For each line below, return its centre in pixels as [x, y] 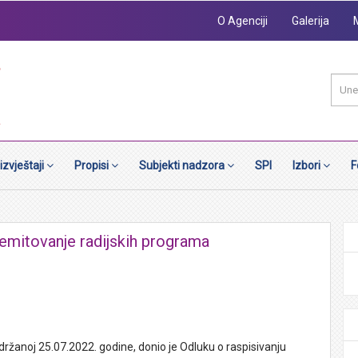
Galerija [310, 20]
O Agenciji [243, 20]
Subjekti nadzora [183, 165]
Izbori [308, 165]
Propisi [93, 165]
